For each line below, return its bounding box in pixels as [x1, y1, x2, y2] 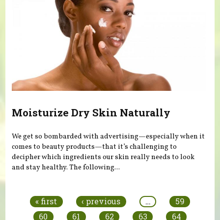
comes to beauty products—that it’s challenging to [12, 142, 177, 152]
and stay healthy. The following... [12, 163, 120, 173]
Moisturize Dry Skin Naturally [12, 105, 171, 119]
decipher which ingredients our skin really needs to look [12, 152, 195, 163]
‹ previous [82, 196, 121, 207]
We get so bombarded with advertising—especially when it [12, 132, 205, 142]
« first [35, 196, 57, 207]
